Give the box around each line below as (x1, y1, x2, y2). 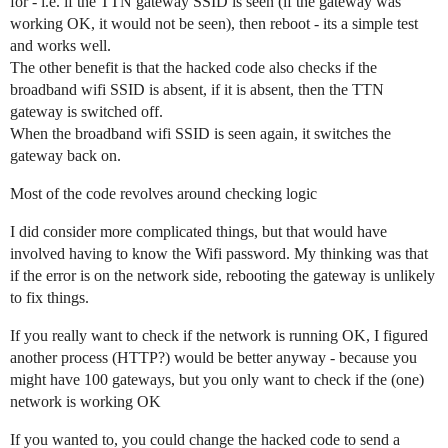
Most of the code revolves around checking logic (10, 185, 317, 203)
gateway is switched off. (10, 103, 163, 121)
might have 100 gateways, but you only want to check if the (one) (10, 371, 424, 389)
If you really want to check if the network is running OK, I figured (10, 327, 428, 345)
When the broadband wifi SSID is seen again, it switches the (10, 125, 391, 143)
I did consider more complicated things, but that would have (10, 223, 387, 241)
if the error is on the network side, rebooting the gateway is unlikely (10, 267, 435, 285)
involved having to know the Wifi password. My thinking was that (10, 245, 428, 263)
